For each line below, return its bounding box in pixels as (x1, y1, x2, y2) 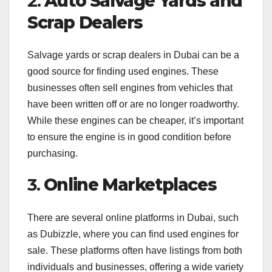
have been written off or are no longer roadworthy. (27, 99, 239, 110)
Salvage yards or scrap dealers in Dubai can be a (27, 50, 239, 61)
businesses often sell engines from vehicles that (27, 83, 233, 93)
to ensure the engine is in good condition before (27, 132, 231, 143)
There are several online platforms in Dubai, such (27, 212, 239, 223)
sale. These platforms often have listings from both (27, 245, 242, 256)
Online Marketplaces (43, 174, 217, 195)
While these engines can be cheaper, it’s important (27, 115, 243, 126)
